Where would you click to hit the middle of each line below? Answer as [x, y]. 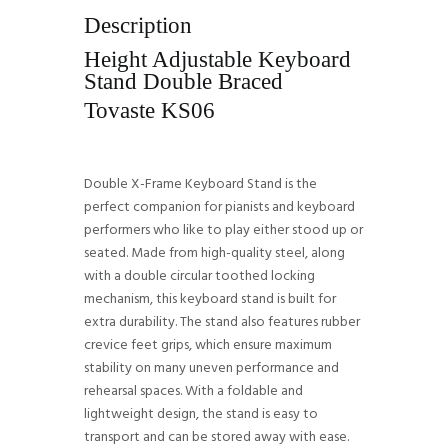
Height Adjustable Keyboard [217, 60]
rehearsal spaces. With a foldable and [193, 391]
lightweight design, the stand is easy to [201, 414]
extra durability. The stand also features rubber [222, 322]
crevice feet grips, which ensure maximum [208, 345]
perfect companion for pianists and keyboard [219, 207]
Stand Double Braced [183, 82]
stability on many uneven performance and [211, 368]
